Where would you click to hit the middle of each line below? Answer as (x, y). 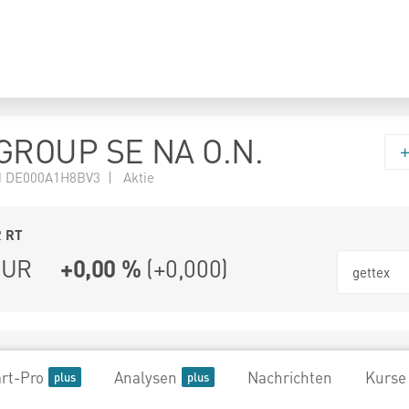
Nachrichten (290, 377)
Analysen (146, 377)
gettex (371, 272)
